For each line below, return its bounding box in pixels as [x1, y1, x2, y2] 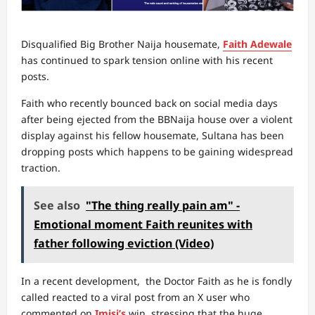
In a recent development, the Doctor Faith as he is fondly [21, 274, 292, 288]
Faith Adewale [223, 37, 292, 51]
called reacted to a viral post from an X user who [21, 290, 250, 304]
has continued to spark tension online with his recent [21, 53, 273, 67]
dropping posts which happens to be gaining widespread [21, 145, 293, 158]
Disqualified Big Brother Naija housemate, [21, 37, 223, 51]
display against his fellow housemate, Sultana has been [21, 129, 284, 142]
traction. [21, 161, 60, 174]
